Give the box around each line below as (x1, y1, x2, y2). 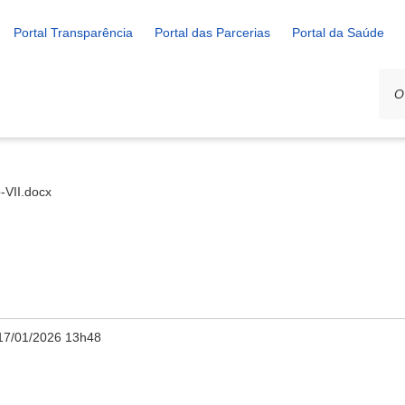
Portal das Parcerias (155, 25, 270, 40)
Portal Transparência (14, 25, 133, 40)
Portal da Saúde (292, 25, 384, 40)
